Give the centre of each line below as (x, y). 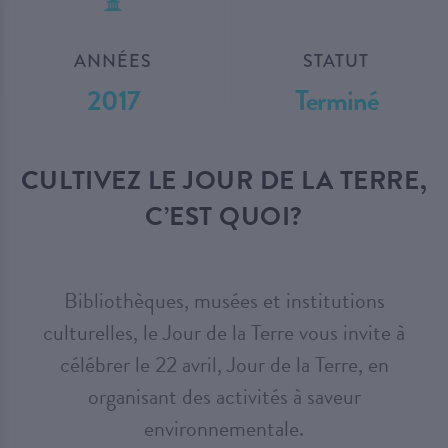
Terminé (336, 100)
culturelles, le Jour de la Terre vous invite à (224, 332)
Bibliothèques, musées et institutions (224, 300)
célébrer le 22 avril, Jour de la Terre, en (224, 364)
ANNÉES (113, 60)
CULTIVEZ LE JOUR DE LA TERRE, (224, 180)
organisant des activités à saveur (224, 396)
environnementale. (224, 428)
